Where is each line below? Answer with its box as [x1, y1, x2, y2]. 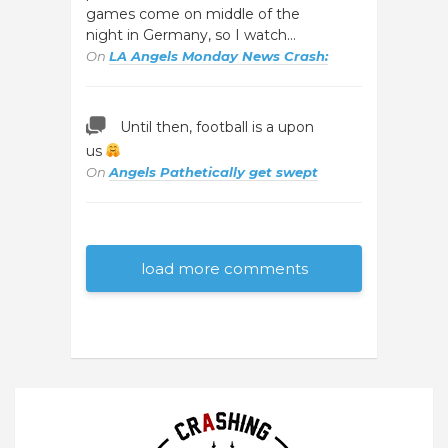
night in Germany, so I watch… [86, 26, 296, 44]
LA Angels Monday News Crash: [109, 48, 328, 64]
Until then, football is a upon [120, 118, 314, 136]
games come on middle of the [86, 5, 300, 23]
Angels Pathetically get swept [109, 164, 318, 180]
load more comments [140, 259, 308, 278]
